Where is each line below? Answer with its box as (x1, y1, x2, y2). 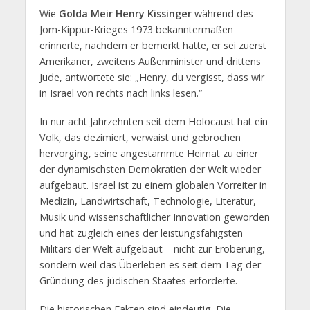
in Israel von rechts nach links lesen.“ (39, 86, 202, 100)
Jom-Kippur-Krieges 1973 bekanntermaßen (39, 23, 233, 37)
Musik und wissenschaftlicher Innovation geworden (39, 210, 270, 224)
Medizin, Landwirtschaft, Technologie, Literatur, (39, 194, 256, 208)
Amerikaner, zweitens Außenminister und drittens (39, 55, 261, 69)
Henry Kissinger (115, 7, 192, 21)
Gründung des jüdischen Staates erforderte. (39, 274, 237, 288)
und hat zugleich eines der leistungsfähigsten (39, 226, 243, 240)
